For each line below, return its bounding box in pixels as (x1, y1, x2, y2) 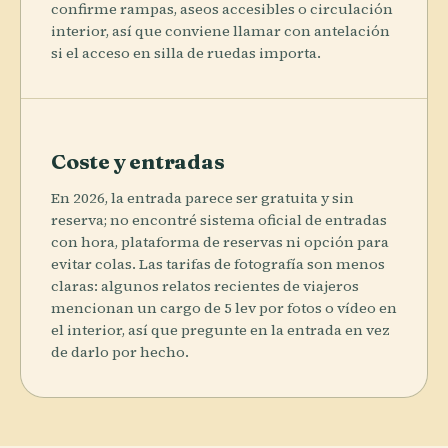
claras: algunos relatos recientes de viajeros (51, 275, 359, 296)
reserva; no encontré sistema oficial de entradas (51, 209, 387, 230)
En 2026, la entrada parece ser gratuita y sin (51, 187, 354, 208)
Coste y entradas (51, 147, 225, 174)
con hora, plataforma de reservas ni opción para (51, 231, 389, 252)
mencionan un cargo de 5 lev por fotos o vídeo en (51, 297, 397, 318)
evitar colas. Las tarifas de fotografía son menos (51, 253, 385, 274)
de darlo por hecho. (51, 341, 189, 362)
